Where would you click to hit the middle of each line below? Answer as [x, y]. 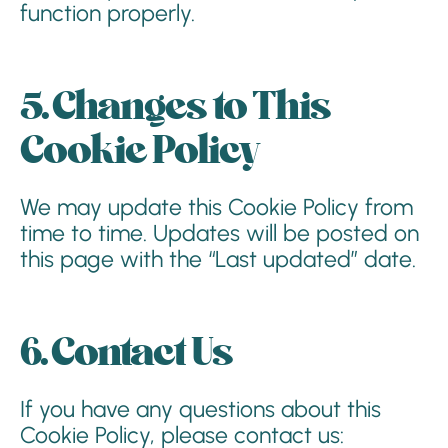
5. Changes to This [175, 107]
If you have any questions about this [200, 409]
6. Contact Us [126, 353]
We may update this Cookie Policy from [216, 207]
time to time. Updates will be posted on [219, 233]
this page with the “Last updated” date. [218, 259]
